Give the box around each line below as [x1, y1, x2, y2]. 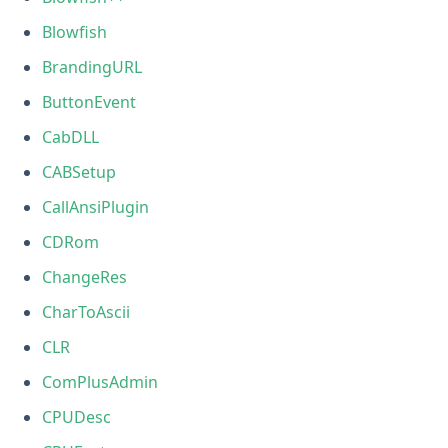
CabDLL [42, 125, 100, 148]
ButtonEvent [42, 90, 137, 113]
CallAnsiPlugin [42, 195, 150, 218]
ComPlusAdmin [42, 370, 159, 393]
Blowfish [42, 20, 108, 43]
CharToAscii [42, 300, 131, 323]
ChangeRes [42, 265, 128, 288]
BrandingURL [42, 55, 143, 78]
